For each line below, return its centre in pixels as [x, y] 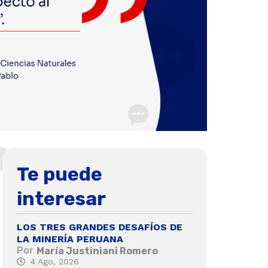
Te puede [60, 174]
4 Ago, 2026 [54, 261]
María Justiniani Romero [97, 251]
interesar [61, 198]
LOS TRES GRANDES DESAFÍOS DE [100, 227]
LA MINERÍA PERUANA [70, 239]
